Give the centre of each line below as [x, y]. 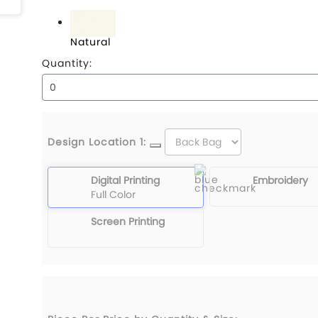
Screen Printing [128, 221]
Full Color [113, 194]
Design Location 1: [97, 142]
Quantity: [67, 63]
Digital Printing [125, 180]
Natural [91, 42]
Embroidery [280, 180]
